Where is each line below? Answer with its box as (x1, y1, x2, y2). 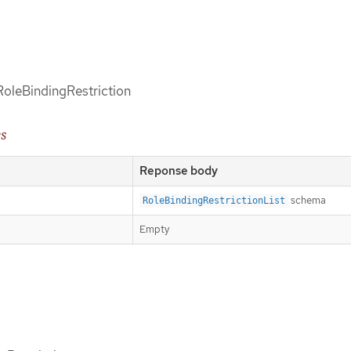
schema (288, 193, 326, 207)
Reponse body (139, 162, 218, 179)
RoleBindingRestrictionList (143, 194, 285, 206)
